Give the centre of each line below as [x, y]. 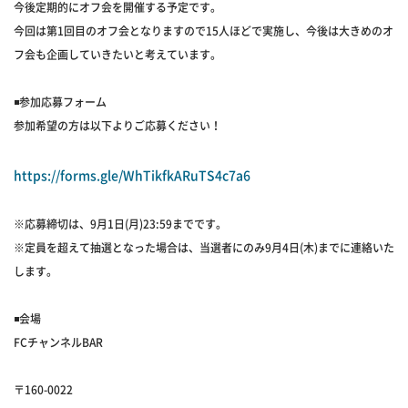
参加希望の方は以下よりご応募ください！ [117, 126]
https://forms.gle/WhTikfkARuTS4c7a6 [132, 175]
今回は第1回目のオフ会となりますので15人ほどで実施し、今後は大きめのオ [204, 31]
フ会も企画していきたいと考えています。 [117, 55]
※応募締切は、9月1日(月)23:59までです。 [120, 224]
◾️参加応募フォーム [60, 102]
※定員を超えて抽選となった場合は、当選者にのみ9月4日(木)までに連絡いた [204, 248]
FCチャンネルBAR [58, 342]
